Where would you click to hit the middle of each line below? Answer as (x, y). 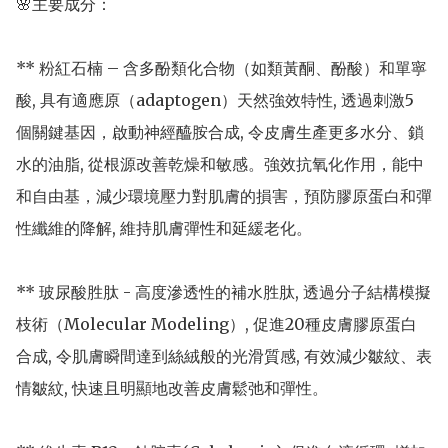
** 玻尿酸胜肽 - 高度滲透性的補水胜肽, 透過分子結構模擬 (223, 291)
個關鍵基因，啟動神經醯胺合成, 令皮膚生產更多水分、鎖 (220, 131)
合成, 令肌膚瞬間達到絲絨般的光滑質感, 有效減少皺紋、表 (224, 355)
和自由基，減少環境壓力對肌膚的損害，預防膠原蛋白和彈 (224, 195)
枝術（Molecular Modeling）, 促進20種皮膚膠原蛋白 (216, 323)
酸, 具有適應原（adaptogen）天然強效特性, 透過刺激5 (215, 99)
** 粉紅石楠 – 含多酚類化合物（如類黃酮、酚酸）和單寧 (221, 67)
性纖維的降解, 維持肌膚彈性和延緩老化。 (164, 227)
